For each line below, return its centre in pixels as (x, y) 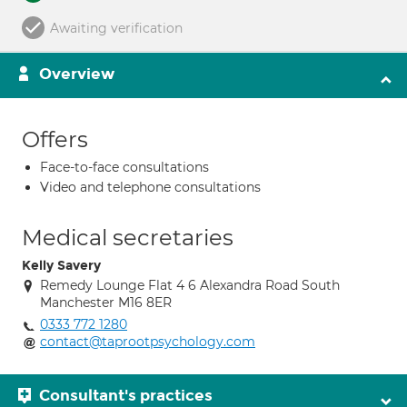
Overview (77, 74)
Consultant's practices (126, 396)
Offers (55, 139)
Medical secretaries (128, 238)
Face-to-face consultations (124, 167)
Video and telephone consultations (150, 187)
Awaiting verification (116, 28)
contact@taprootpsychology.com (148, 342)
